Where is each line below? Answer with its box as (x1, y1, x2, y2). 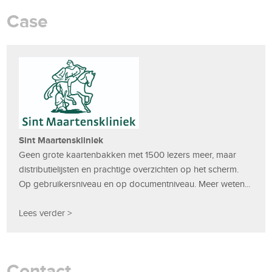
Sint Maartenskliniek (19, 135, 104, 146)
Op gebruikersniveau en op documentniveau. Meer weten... (19, 179, 251, 189)
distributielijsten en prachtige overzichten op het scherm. (19, 165, 239, 175)
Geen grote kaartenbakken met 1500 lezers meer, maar (19, 150, 237, 160)
